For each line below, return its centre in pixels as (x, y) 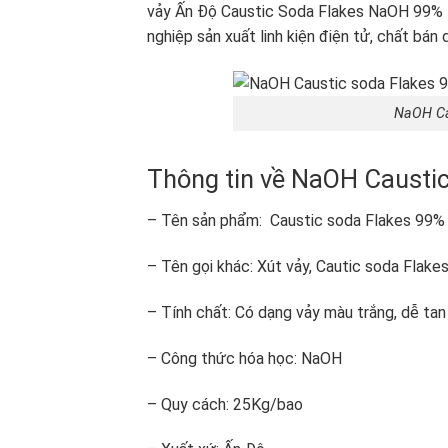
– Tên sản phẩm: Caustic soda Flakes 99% (296, 221)
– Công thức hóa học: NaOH (244, 358)
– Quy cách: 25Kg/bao (225, 404)
